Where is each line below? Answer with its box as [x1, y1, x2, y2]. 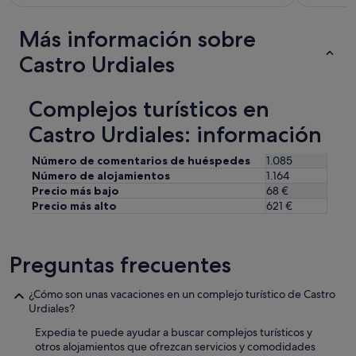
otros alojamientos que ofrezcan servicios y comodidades [35, 339, 315, 354]
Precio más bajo [32, 184, 119, 199]
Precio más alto [32, 199, 117, 214]
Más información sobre [19, 25, 256, 53]
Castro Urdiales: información [29, 121, 322, 149]
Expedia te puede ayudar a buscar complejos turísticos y [35, 325, 312, 340]
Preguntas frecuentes [10, 251, 231, 279]
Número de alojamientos [32, 168, 170, 184]
